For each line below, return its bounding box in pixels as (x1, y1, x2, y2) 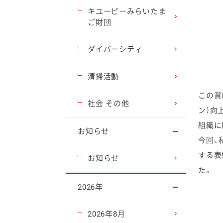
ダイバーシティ (88, 45, 143, 54)
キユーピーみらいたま (88, 6, 166, 16)
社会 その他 (88, 99, 129, 109)
